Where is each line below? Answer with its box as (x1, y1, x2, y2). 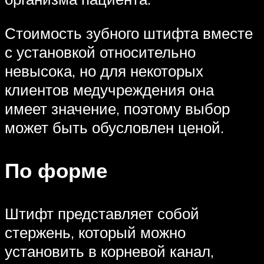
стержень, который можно (5, 223, 186, 242)
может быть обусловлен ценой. (5, 117, 224, 137)
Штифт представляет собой (5, 204, 199, 223)
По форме (5, 157, 107, 184)
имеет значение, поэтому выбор (5, 98, 230, 118)
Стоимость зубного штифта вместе (5, 23, 253, 42)
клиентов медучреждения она (5, 80, 214, 99)
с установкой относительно (5, 42, 196, 61)
